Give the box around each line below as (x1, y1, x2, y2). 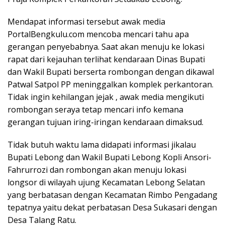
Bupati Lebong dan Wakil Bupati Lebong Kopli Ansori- (8, 152, 211, 163)
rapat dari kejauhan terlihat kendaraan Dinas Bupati (8, 54, 205, 65)
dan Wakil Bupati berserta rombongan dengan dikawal (8, 66, 214, 78)
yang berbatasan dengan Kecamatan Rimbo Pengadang (8, 189, 217, 201)
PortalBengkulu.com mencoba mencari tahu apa (8, 29, 189, 40)
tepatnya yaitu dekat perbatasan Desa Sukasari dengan (8, 202, 217, 213)
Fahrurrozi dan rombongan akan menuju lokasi (8, 164, 186, 176)
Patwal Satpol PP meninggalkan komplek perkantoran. (8, 79, 213, 90)
